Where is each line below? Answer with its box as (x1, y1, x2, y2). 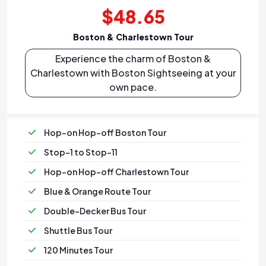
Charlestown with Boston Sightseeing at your (30, 66, 236, 79)
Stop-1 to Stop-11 (44, 146, 118, 157)
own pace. (109, 80, 157, 93)
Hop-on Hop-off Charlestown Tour (44, 166, 189, 177)
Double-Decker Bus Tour (44, 205, 146, 216)
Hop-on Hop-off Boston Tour (44, 126, 166, 138)
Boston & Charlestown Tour (72, 31, 194, 42)
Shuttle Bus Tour (44, 224, 112, 236)
